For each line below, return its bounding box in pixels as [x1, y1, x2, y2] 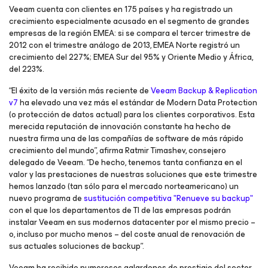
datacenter [132, 215, 175, 229]
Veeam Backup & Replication [151, 84, 257, 98]
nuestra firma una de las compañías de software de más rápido [9, 132, 243, 145]
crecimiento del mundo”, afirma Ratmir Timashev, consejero [9, 144, 226, 157]
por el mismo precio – [175, 215, 255, 229]
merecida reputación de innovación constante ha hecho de [9, 120, 231, 133]
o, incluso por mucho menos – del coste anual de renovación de [9, 227, 245, 241]
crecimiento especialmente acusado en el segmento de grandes [9, 14, 249, 28]
